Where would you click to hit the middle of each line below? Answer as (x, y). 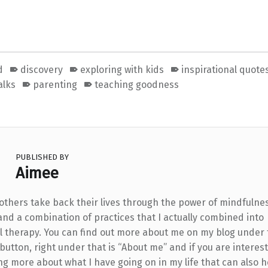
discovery (42, 69)
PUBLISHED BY (42, 157)
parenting (55, 84)
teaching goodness (137, 84)
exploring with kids (122, 69)
